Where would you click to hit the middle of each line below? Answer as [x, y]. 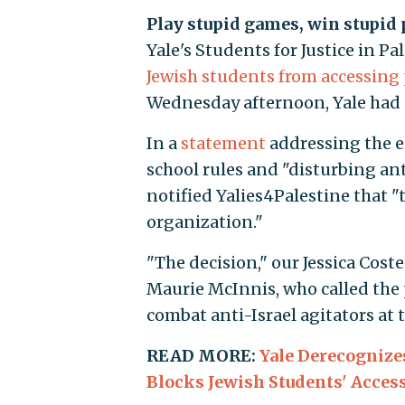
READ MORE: [203, 355]
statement [224, 143]
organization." [205, 221]
